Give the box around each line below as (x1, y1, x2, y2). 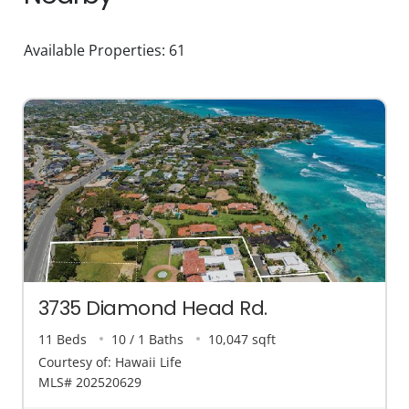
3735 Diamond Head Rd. (38, 293, 267, 322)
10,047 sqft (208, 330, 277, 348)
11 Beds (38, 330, 87, 348)
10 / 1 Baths (111, 330, 184, 348)
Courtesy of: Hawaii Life (38, 353, 182, 372)
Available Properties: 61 (24, 39, 185, 60)
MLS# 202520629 (38, 373, 142, 392)
